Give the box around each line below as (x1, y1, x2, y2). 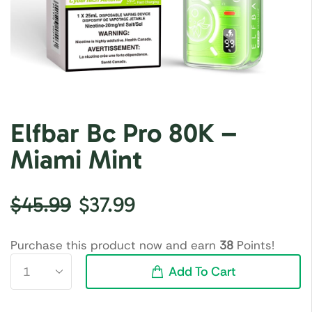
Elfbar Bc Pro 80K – (10, 116, 237, 149)
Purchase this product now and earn (10, 237, 219, 253)
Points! (233, 237, 274, 253)
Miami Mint (10, 143, 143, 175)
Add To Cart (168, 263, 236, 280)
